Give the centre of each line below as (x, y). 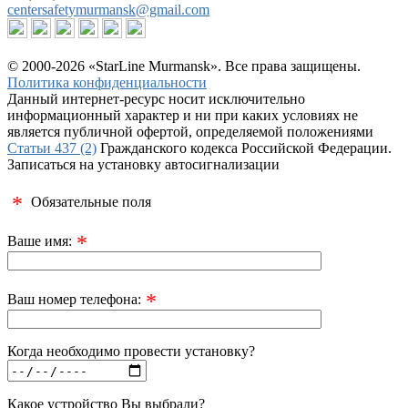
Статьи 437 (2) (52, 148)
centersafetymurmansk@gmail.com (108, 10)
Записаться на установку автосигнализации (143, 165)
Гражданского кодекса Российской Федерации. (244, 148)
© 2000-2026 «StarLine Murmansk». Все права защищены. (184, 66)
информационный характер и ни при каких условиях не (183, 116)
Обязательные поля (89, 202)
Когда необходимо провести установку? (131, 352)
